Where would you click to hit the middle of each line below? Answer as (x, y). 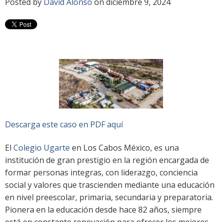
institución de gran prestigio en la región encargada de (107, 160)
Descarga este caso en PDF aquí (64, 124)
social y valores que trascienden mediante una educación (110, 185)
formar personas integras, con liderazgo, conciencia (101, 172)
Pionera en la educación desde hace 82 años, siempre (103, 209)
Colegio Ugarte (43, 147)
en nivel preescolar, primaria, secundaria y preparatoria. (109, 197)
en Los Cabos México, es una (125, 147)
